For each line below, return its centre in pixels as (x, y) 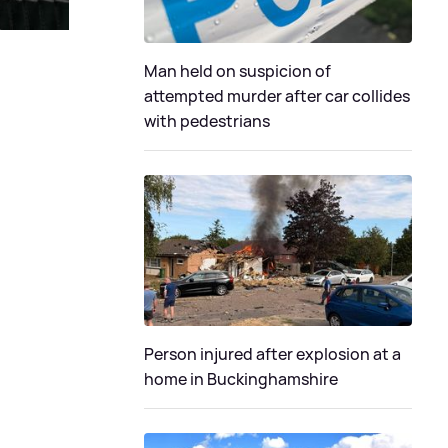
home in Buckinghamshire (241, 379)
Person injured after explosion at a (272, 354)
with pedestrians (207, 121)
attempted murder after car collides (277, 96)
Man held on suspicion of (237, 71)
